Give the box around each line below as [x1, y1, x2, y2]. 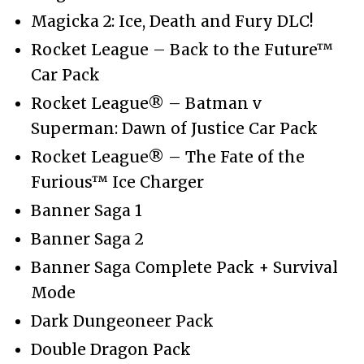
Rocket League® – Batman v [31, 93, 262, 113]
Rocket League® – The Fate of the [31, 146, 305, 167]
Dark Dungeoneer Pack [31, 310, 214, 331]
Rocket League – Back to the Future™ [31, 39, 333, 59]
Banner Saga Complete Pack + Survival [31, 257, 338, 277]
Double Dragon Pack [31, 339, 191, 359]
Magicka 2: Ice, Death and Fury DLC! [31, 11, 314, 31]
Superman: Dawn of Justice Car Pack [31, 118, 318, 138]
